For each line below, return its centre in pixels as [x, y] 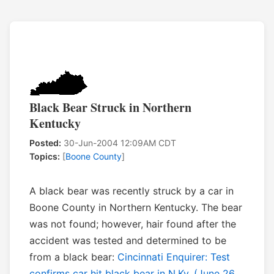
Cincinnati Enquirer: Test [174, 257]
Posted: [45, 143]
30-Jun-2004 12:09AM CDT [119, 143]
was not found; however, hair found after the [133, 224]
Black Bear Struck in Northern [110, 108]
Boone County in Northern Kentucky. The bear [136, 208]
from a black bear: [73, 257]
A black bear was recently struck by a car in [131, 191]
